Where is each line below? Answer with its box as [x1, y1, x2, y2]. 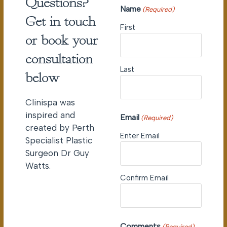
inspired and [25, 110, 75, 121]
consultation [25, 50, 93, 67]
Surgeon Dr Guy [25, 148, 89, 159]
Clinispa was [25, 97, 75, 108]
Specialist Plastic [25, 135, 92, 146]
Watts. [25, 161, 51, 171]
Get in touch [25, 13, 95, 30]
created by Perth [25, 123, 94, 133]
